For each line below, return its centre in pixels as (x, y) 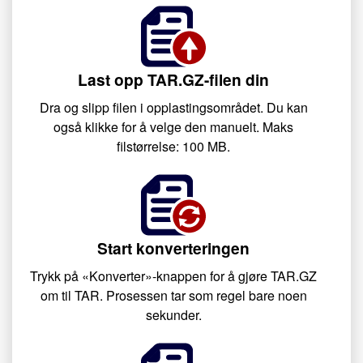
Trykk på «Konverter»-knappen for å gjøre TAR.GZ (173, 276)
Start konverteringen (173, 248)
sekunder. (173, 315)
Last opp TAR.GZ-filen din (173, 79)
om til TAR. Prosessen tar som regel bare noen (173, 295)
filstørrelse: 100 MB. (173, 146)
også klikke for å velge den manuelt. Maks (173, 127)
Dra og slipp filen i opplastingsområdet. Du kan (173, 107)
